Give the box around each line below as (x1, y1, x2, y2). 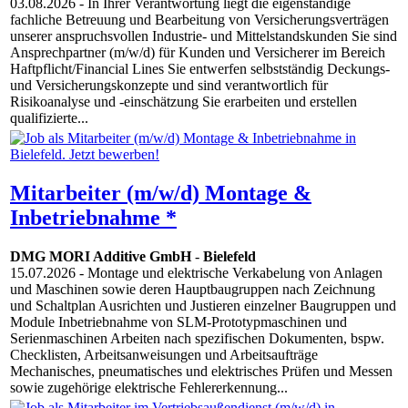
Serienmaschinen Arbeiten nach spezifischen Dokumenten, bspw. (10, 331, 384, 347)
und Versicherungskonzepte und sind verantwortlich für (10, 77, 328, 94)
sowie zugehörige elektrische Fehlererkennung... (10, 380, 288, 396)
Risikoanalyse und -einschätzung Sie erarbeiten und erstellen (10, 94, 357, 110)
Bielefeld (203, 249, 256, 265)
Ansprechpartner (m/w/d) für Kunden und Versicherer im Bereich (10, 45, 385, 61)
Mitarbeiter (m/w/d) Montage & (10, 181, 311, 206)
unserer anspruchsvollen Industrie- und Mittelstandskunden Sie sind (10, 28, 397, 45)
